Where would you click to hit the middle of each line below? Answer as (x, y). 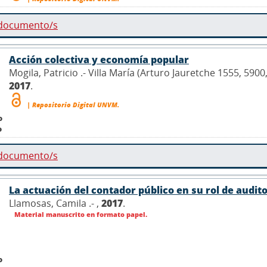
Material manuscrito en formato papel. (80, 214)
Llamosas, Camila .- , (55, 203)
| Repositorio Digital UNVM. (72, 104)
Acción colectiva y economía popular (99, 59)
